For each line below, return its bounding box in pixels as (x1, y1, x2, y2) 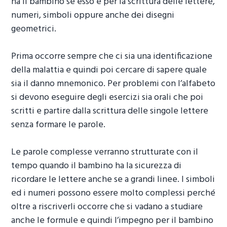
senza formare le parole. (11, 117, 106, 132)
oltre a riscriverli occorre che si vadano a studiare (11, 199, 203, 214)
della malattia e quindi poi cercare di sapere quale (11, 62, 207, 78)
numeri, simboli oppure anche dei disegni (11, 8, 175, 23)
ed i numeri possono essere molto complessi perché (11, 185, 216, 201)
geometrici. (11, 21, 57, 36)
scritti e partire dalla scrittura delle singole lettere (11, 103, 209, 119)
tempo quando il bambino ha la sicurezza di (11, 158, 182, 173)
